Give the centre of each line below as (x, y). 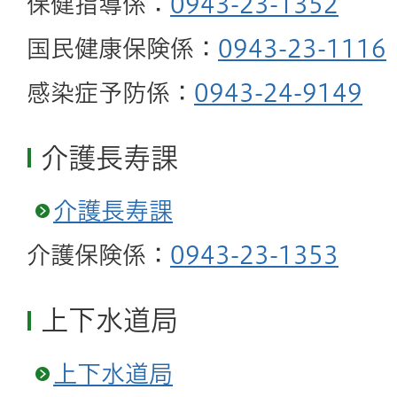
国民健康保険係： (122, 48)
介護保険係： (98, 255)
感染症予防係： (110, 92)
